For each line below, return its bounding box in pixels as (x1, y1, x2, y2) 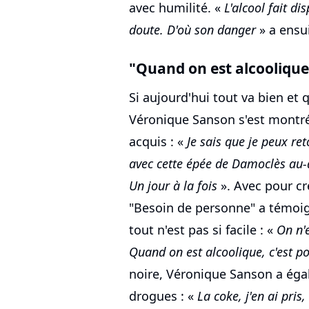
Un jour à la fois (129, 177, 217, 195)
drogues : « (129, 288, 197, 305)
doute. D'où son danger (129, 21, 256, 39)
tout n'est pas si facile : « (129, 221, 277, 239)
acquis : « (129, 133, 187, 150)
